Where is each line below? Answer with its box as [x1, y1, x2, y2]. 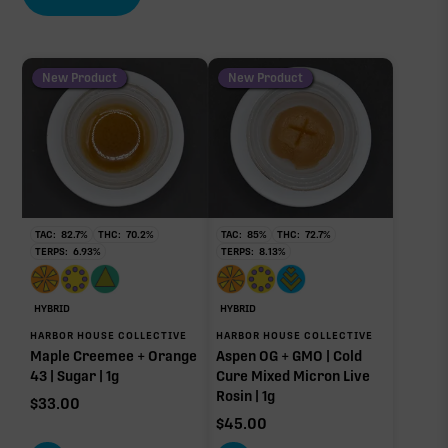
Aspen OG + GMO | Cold [215, 347, 362, 364]
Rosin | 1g [215, 387, 275, 404]
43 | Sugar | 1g [30, 367, 120, 384]
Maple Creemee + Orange [30, 347, 198, 364]
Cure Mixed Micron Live [215, 367, 370, 384]
